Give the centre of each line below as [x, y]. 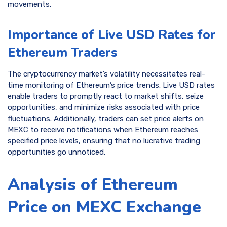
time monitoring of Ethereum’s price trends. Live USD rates [111, 85]
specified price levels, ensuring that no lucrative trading [104, 141]
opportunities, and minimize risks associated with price [104, 107]
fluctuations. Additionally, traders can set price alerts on [106, 118]
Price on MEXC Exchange [104, 207]
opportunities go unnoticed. [56, 152]
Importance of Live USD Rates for [112, 35]
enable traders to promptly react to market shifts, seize [106, 96]
